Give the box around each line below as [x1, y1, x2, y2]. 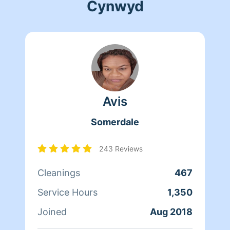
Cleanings [37, 167, 80, 178]
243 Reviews [99, 144, 143, 153]
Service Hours [37, 186, 98, 198]
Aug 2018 [150, 206, 193, 217]
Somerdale [91, 116, 139, 127]
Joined [37, 206, 67, 217]
